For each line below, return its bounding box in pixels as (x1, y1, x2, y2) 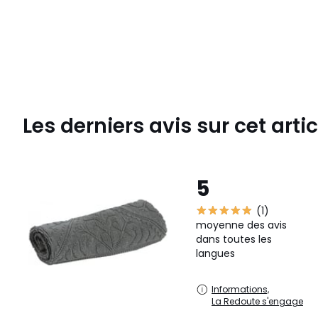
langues (196, 246, 235, 261)
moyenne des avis (196, 218, 287, 233)
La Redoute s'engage (212, 295, 303, 308)
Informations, (212, 283, 269, 296)
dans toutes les (196, 232, 272, 247)
